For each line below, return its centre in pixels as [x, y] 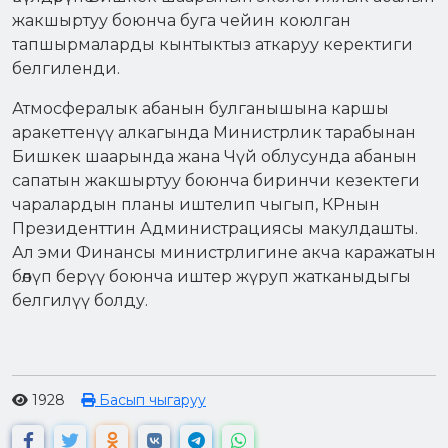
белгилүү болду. [80, 300]
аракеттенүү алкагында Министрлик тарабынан [214, 132]
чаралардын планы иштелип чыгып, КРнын [196, 204]
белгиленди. [68, 68]
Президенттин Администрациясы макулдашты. [215, 228]
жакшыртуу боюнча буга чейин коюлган [181, 20]
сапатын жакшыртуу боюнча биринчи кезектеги [216, 180]
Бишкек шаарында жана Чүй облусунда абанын [214, 156]
